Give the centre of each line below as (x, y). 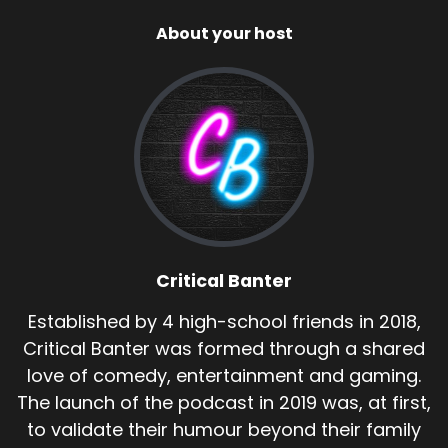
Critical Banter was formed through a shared (224, 348)
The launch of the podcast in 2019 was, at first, (224, 402)
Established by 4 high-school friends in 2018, (224, 321)
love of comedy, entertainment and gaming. (224, 375)
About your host (224, 33)
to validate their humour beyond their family (224, 429)
